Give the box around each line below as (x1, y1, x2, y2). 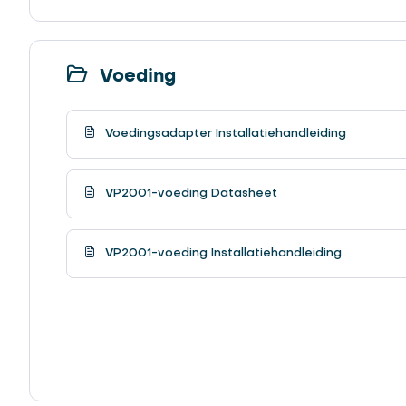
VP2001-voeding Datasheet (101, 187, 277, 199)
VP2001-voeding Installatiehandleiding (101, 246, 342, 259)
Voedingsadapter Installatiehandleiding (101, 127, 346, 140)
